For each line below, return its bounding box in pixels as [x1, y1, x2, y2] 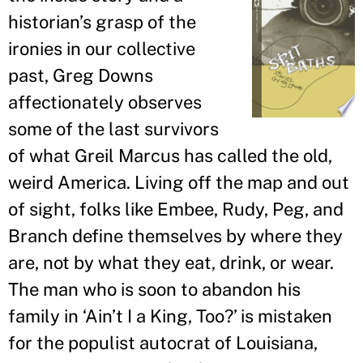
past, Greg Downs [8, 65, 153, 86]
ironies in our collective [8, 38, 195, 59]
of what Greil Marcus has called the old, [8, 145, 332, 166]
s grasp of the [83, 11, 196, 32]
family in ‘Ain [8, 305, 112, 327]
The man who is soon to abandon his [8, 279, 301, 300]
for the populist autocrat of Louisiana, [8, 332, 318, 353]
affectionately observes [8, 92, 202, 113]
